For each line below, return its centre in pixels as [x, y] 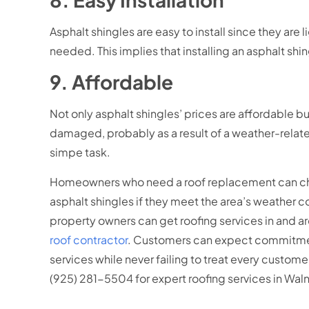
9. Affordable [111, 82]
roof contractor [89, 239]
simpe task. [80, 152]
